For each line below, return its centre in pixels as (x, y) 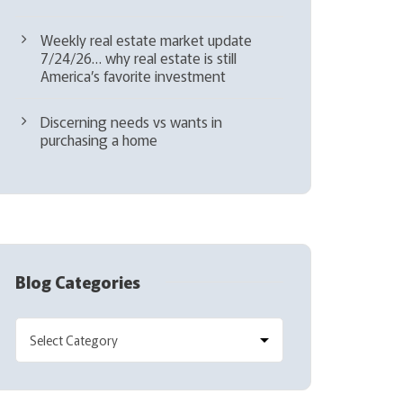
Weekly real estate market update (147, 39)
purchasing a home (99, 139)
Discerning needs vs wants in (132, 121)
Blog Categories (78, 281)
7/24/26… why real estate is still (139, 57)
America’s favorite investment (134, 75)
